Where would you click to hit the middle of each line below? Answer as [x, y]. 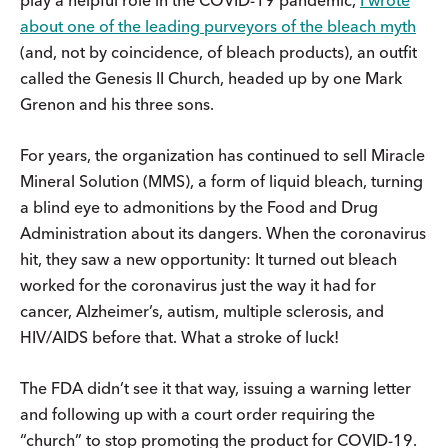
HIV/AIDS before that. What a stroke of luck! [179, 336]
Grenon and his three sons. [117, 103]
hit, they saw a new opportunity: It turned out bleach [208, 258]
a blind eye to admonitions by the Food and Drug [199, 206]
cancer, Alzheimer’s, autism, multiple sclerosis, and [202, 310]
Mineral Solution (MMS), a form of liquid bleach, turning [221, 180]
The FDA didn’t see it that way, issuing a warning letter [215, 387]
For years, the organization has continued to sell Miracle [222, 154]
